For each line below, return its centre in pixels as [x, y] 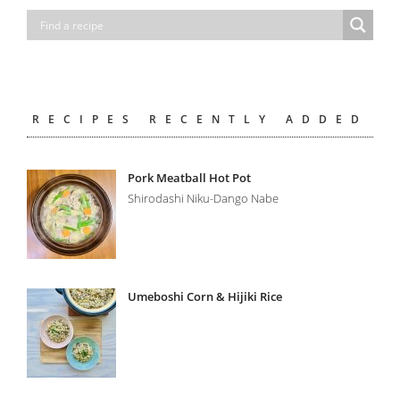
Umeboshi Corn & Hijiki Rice [205, 296]
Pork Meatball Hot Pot [190, 178]
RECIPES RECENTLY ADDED [200, 120]
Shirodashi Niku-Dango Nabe [204, 199]
